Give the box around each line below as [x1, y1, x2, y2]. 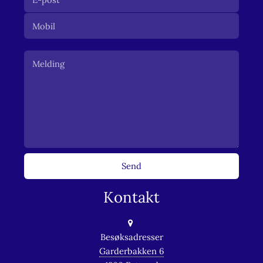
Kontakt [103, 187, 160, 207]
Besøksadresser [100, 231, 163, 242]
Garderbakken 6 [99, 245, 164, 257]
